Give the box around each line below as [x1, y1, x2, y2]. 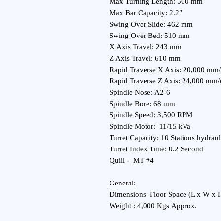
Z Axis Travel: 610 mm [110, 54, 181, 62]
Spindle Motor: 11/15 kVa [110, 122, 190, 130]
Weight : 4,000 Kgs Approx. [110, 202, 197, 210]
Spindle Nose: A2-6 [110, 88, 172, 96]
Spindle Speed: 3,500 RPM [110, 111, 194, 119]
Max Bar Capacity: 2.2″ [110, 9, 184, 17]
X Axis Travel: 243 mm [110, 43, 182, 51]
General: [110, 179, 138, 187]
